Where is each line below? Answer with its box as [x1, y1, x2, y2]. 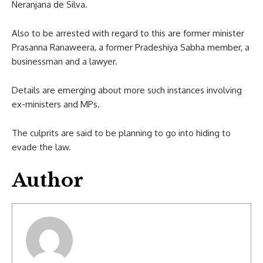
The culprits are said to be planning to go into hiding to [12, 127, 231, 139]
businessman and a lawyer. [12, 55, 117, 67]
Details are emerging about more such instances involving [12, 84, 242, 96]
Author [12, 168, 83, 192]
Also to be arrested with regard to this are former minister [12, 27, 244, 39]
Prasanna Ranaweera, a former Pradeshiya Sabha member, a [12, 41, 249, 53]
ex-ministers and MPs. [12, 98, 100, 110]
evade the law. [12, 141, 71, 153]
